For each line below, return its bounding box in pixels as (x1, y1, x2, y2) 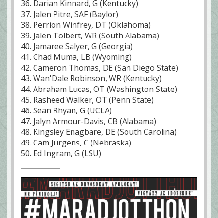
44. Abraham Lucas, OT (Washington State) (21, 84, 177, 95)
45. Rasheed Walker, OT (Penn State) (21, 94, 154, 106)
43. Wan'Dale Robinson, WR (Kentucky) (21, 73, 162, 84)
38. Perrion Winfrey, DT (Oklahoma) (21, 19, 151, 31)
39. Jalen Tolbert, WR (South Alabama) (21, 30, 159, 41)
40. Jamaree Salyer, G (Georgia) (21, 41, 133, 52)
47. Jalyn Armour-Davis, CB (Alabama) (21, 116, 156, 127)
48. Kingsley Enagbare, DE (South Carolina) (21, 127, 177, 138)
